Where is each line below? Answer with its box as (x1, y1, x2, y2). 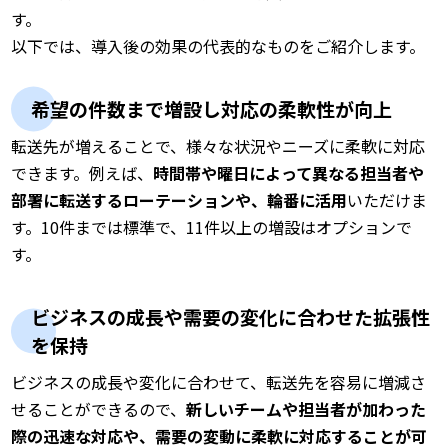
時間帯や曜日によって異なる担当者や (153, 160, 425, 185)
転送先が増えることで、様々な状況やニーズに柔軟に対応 (11, 133, 426, 158)
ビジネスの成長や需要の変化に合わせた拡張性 (31, 302, 431, 330)
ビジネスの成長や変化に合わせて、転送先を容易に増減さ (11, 369, 427, 394)
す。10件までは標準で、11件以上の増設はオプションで (11, 214, 413, 239)
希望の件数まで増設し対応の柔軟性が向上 (31, 94, 393, 122)
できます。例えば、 (11, 160, 154, 185)
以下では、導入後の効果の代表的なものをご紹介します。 (11, 33, 426, 58)
